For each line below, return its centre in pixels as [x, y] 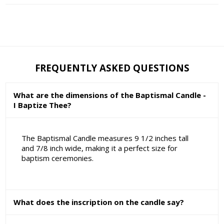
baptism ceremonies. [57, 158]
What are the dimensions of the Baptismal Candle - [110, 95]
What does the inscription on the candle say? [99, 202]
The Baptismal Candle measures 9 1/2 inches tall [105, 138]
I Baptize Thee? [43, 105]
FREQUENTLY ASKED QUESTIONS [112, 68]
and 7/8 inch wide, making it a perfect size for [99, 148]
